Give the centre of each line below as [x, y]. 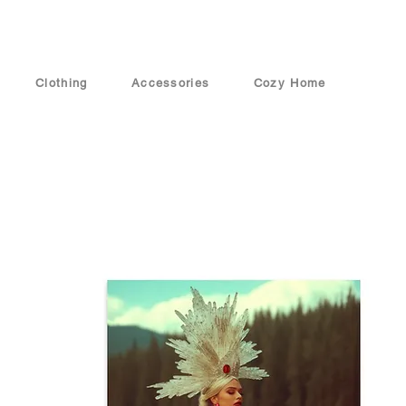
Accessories [170, 83]
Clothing [62, 83]
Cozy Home [290, 83]
